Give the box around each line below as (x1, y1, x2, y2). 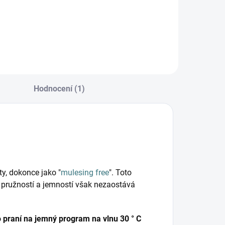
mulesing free (61, 168, 109, 178)
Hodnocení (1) (33, 84, 85, 94)
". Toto (109, 168, 132, 178)
